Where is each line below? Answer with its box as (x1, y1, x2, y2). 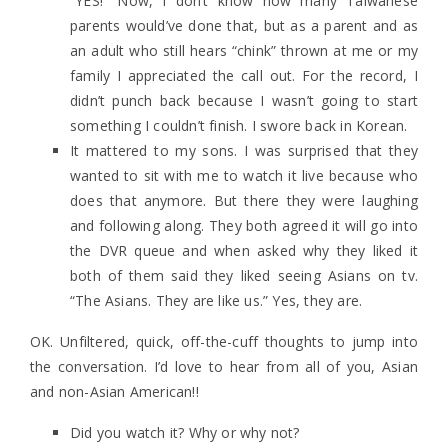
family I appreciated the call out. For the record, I (70, 66, 418, 85)
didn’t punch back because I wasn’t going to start (70, 91, 418, 110)
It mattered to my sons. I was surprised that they (70, 141, 418, 160)
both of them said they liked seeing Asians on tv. (70, 266, 418, 285)
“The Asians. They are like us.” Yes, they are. (70, 291, 363, 310)
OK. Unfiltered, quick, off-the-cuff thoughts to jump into (30, 332, 418, 351)
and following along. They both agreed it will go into (70, 216, 418, 235)
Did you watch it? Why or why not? (70, 423, 300, 442)
